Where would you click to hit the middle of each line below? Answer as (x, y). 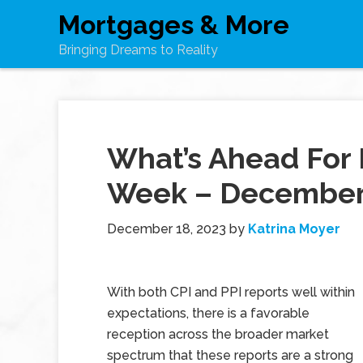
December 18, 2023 (167, 229)
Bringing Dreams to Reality (138, 50)
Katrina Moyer (294, 229)
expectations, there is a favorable (208, 313)
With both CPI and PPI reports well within (231, 292)
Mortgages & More (174, 25)
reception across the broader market (218, 334)
